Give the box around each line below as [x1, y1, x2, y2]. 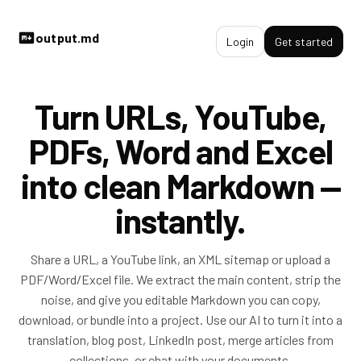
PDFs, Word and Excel [28, 131, 333, 171]
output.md [35, 30, 99, 45]
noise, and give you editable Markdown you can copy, [40, 292, 321, 307]
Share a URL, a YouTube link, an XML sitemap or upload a [31, 251, 330, 267]
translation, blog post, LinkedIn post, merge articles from [27, 332, 334, 347]
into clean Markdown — [20, 165, 341, 205]
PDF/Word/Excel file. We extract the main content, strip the [20, 272, 341, 287]
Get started [275, 35, 333, 48]
